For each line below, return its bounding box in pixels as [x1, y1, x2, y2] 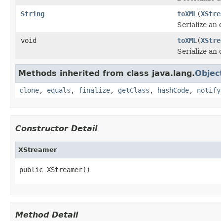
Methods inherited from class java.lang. [18, 68, 195, 78]
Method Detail [15, 210, 78, 220]
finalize [78, 86, 110, 94]
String [21, 9, 44, 18]
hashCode [157, 86, 189, 94]
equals [47, 86, 71, 94]
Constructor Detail [15, 123, 97, 133]
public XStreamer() [19, 165, 90, 174]
